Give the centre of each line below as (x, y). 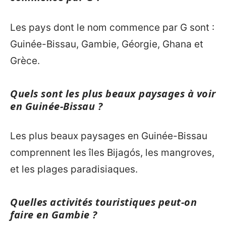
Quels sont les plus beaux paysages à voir (113, 93)
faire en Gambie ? (54, 215)
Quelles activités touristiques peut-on (103, 202)
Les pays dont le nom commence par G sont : (112, 27)
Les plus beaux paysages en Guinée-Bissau (109, 136)
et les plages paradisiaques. (74, 169)
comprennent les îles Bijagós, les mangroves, (112, 153)
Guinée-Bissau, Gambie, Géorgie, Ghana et (107, 44)
